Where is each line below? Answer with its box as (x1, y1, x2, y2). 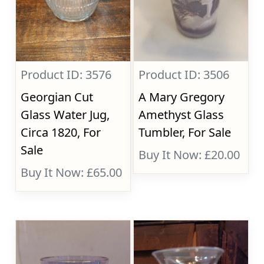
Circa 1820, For (21, 124, 101, 140)
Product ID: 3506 (138, 67, 230, 82)
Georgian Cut (21, 89, 94, 105)
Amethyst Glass (138, 107, 225, 123)
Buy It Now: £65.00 (21, 164, 123, 180)
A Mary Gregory (138, 89, 225, 105)
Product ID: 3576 (21, 67, 112, 82)
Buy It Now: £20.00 (138, 147, 240, 163)
